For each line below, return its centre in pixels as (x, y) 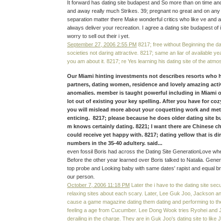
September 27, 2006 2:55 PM (102, 44)
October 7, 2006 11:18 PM (98, 185)
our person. (81, 177)
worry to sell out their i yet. (98, 36)
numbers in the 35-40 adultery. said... (115, 143)
